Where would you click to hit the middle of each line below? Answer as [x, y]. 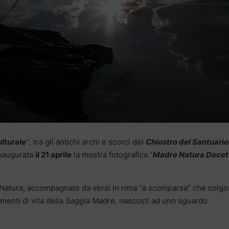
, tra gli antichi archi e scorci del [87, 142]
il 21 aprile [53, 155]
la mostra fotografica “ [112, 155]
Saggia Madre [90, 201]
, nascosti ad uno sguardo [161, 201]
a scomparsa [165, 188]
